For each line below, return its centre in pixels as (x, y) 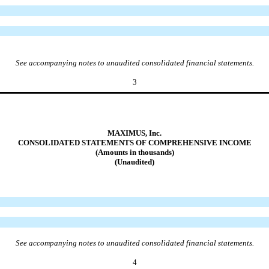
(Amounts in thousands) (134, 152)
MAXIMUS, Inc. (134, 133)
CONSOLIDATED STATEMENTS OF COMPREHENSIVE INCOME (134, 142)
